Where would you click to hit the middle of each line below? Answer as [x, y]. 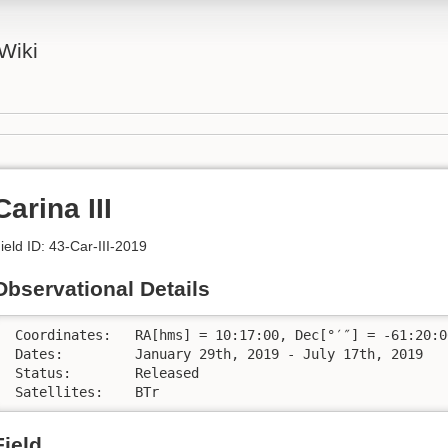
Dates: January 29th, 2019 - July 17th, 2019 [35, 353]
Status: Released [39, 372]
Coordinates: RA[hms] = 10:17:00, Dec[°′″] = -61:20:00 [59, 334]
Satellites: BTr [147, 391]
